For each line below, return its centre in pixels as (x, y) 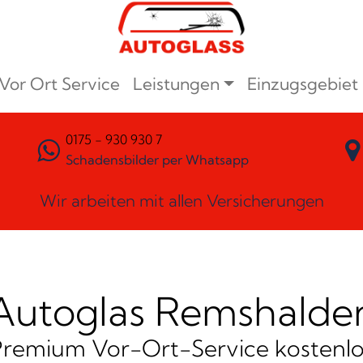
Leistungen (177, 84)
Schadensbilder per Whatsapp (157, 160)
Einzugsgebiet (302, 84)
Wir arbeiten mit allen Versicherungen (181, 201)
